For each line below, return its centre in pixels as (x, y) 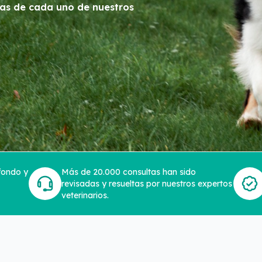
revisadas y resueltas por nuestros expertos (147, 183)
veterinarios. (85, 195)
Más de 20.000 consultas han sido (129, 172)
